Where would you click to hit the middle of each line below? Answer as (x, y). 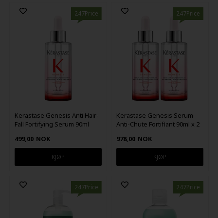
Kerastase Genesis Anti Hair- (56, 116)
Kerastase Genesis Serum (155, 116)
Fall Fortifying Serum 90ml (52, 124)
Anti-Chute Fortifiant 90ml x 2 (158, 124)
